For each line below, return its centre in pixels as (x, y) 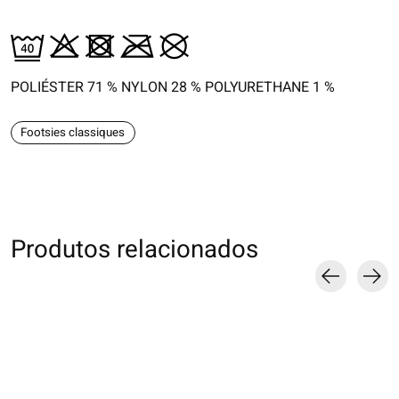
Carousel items (58, 302)
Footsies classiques (73, 132)
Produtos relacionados (134, 249)
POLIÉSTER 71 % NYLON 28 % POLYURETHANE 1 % (173, 87)
